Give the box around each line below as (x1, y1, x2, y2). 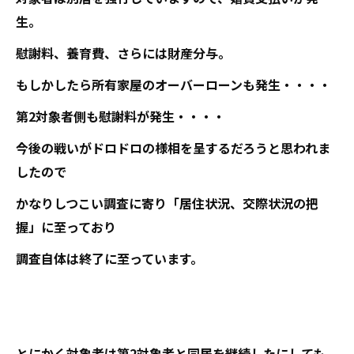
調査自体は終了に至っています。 (16, 249, 203, 268)
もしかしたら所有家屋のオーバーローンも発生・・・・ (16, 75, 331, 94)
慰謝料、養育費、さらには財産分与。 (16, 43, 231, 62)
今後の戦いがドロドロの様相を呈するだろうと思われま (16, 138, 330, 157)
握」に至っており (16, 217, 116, 236)
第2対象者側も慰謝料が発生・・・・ (16, 107, 225, 126)
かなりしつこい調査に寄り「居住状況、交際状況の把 (16, 194, 318, 213)
